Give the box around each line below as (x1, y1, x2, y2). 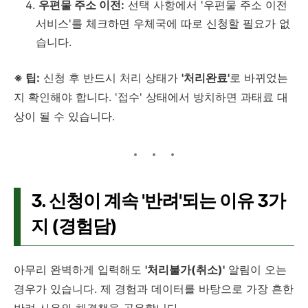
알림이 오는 (225, 262, 287, 276)
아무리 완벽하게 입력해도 (14, 262, 145, 276)
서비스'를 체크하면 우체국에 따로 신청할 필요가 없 (36, 16, 290, 30)
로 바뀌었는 (230, 70, 288, 85)
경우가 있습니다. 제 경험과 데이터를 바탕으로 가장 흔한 (14, 281, 294, 296)
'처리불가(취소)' (145, 262, 225, 276)
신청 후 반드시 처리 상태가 (40, 70, 181, 85)
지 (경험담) (31, 214, 117, 236)
